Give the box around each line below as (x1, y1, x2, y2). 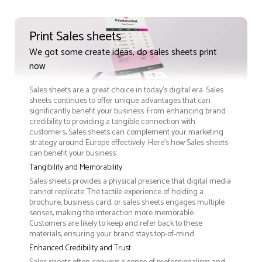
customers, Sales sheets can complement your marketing (29, 125, 223, 139)
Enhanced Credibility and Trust (29, 241, 131, 255)
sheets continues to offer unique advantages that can (29, 94, 211, 108)
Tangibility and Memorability (29, 160, 122, 174)
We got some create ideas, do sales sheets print (29, 44, 217, 60)
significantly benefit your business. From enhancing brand (29, 104, 226, 118)
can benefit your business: (29, 146, 117, 160)
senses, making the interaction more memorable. (29, 206, 195, 220)
